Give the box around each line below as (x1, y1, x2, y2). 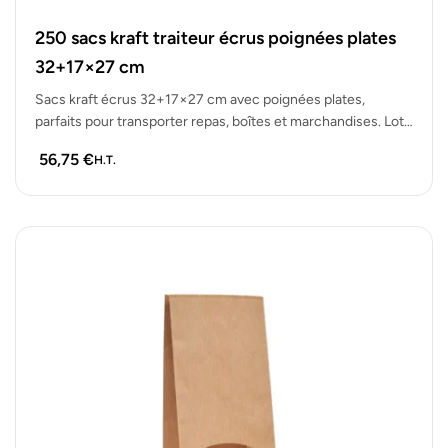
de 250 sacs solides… (35, 134, 167, 152)
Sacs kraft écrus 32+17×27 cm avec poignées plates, (35, 90, 365, 108)
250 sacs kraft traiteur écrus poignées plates (35, 26, 396, 49)
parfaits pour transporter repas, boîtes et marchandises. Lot (35, 112, 404, 130)
